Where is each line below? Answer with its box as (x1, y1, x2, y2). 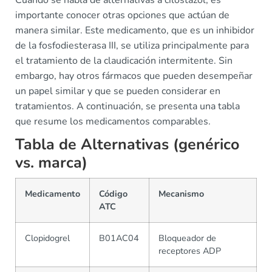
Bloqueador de (158, 232, 216, 244)
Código (99, 188, 127, 200)
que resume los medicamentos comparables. (15, 115, 211, 128)
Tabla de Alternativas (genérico (15, 134, 239, 155)
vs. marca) (15, 152, 87, 173)
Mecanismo (158, 188, 204, 200)
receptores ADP (158, 245, 221, 257)
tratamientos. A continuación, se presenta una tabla (15, 100, 240, 113)
